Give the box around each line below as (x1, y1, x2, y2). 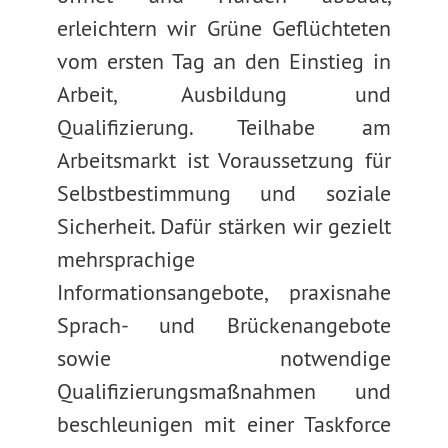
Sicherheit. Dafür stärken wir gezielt (56, 212, 392, 240)
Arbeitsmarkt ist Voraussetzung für (56, 146, 392, 174)
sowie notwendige (56, 344, 392, 372)
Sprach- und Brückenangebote (56, 311, 392, 339)
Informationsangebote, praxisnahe (56, 278, 392, 306)
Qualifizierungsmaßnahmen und (56, 377, 392, 405)
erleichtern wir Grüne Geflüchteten (56, 14, 392, 42)
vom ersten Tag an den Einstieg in (56, 47, 392, 75)
